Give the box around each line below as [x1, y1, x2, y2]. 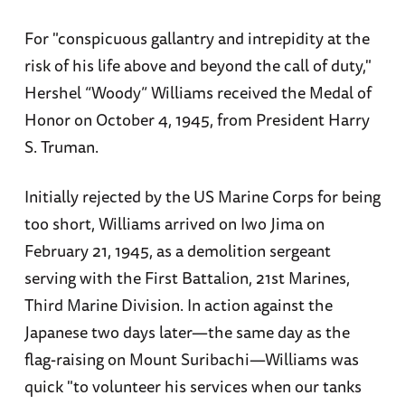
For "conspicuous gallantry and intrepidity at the [24, 25, 370, 52]
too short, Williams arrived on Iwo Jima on [24, 211, 325, 237]
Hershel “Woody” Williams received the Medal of [24, 80, 372, 106]
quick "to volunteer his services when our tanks [24, 373, 362, 400]
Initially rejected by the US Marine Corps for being [24, 184, 381, 210]
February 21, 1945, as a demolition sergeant [24, 238, 331, 264]
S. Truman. [24, 134, 102, 160]
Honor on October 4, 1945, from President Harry [24, 107, 370, 133]
